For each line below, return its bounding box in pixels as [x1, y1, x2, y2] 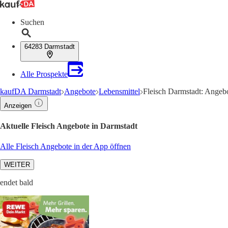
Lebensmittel [99, 87, 140, 96]
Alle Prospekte [20, 70, 68, 78]
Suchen [20, 18, 44, 26]
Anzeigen [4, 102, 32, 109]
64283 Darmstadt [24, 43, 75, 50]
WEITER [4, 160, 30, 168]
